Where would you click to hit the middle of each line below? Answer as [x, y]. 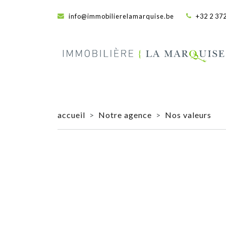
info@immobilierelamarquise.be [121, 16]
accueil [71, 115]
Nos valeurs [188, 115]
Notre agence [125, 115]
